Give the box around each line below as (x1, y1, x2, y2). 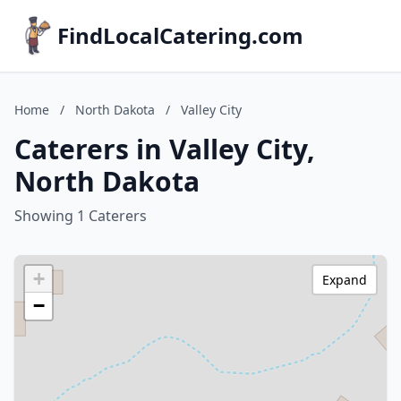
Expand (322, 271, 367, 288)
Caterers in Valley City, (14, 131, 315, 167)
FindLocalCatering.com (57, 21, 303, 50)
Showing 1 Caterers (14, 206, 147, 226)
